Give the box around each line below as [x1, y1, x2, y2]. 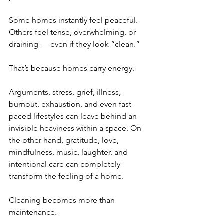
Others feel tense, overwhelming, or [9, 27, 138, 37]
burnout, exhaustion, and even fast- [9, 99, 134, 109]
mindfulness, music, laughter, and [9, 147, 130, 157]
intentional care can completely [9, 159, 122, 169]
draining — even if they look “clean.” [9, 39, 140, 49]
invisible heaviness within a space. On [9, 123, 143, 133]
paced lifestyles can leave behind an [9, 111, 139, 121]
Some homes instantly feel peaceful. [9, 15, 140, 25]
